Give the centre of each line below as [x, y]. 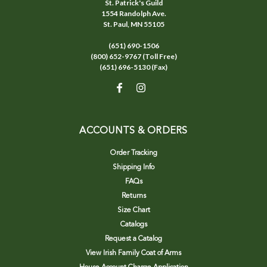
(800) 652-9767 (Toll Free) [133, 56]
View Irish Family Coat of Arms [133, 253]
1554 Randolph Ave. [133, 13]
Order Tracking [133, 153]
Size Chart [133, 210]
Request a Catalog [133, 239]
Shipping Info [133, 167]
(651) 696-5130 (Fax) [133, 67]
